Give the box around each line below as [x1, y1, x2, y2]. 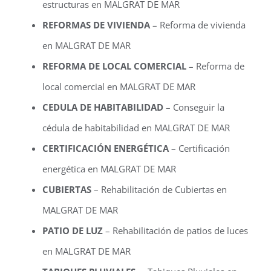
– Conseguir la [163, 100, 224, 113]
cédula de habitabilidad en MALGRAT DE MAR [42, 121, 230, 134]
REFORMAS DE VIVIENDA [42, 18, 150, 31]
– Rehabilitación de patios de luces [103, 224, 248, 237]
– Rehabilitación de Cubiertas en [91, 183, 227, 195]
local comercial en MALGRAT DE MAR [42, 80, 195, 93]
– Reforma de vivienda [150, 18, 246, 31]
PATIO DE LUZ [42, 224, 103, 237]
